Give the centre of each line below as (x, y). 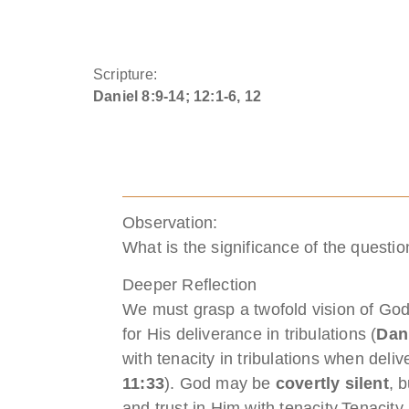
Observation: (170, 222)
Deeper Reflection (190, 284)
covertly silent (332, 383)
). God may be (220, 383)
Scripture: (125, 74)
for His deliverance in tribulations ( (250, 334)
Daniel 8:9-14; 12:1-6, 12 (177, 96)
